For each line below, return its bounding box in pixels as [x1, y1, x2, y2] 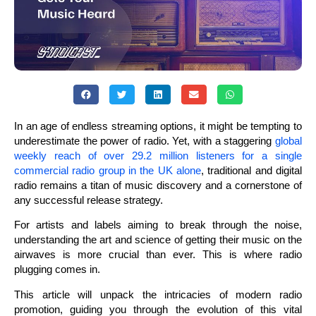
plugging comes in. [14, 263, 100, 276]
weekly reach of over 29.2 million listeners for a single [14, 150, 302, 162]
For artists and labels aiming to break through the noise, [14, 219, 302, 231]
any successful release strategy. [14, 194, 163, 206]
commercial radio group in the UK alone [14, 164, 201, 176]
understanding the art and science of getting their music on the [14, 233, 302, 246]
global [275, 135, 302, 147]
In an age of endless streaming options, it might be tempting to [14, 120, 302, 132]
